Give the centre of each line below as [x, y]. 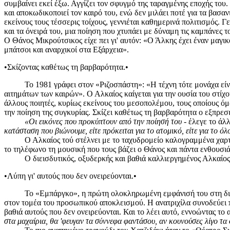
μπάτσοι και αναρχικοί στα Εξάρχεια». [66, 49]
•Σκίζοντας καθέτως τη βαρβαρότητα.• [66, 67]
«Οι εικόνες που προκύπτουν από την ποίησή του [104, 121]
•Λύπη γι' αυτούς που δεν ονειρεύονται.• [70, 176]
